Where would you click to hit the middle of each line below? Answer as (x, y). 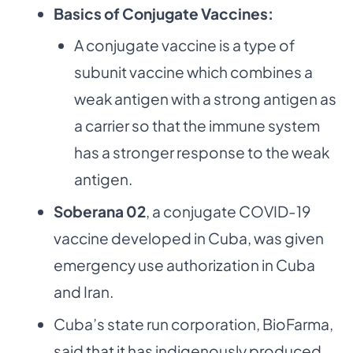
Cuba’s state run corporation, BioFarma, (193, 323)
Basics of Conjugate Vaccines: (163, 13)
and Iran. (84, 292)
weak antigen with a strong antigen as (205, 99)
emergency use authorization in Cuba (184, 265)
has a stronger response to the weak (201, 152)
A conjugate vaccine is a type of (184, 45)
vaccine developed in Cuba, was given (189, 238)
